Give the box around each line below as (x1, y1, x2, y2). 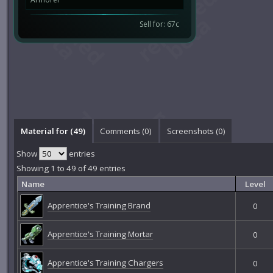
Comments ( (100, 125, 145, 136)
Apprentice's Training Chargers (47, 257, 163, 268)
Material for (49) (20, 125, 85, 136)
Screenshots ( (166, 125, 218, 136)
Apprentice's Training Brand (47, 199, 151, 211)
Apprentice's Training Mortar (47, 228, 153, 239)
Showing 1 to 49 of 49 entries (16, 163, 126, 174)
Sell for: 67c (140, 18, 180, 29)
